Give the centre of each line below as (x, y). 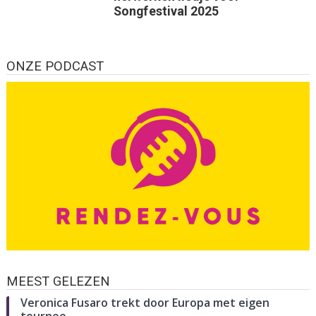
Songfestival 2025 (166, 11)
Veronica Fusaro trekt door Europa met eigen (145, 302)
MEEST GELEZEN (58, 281)
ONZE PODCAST (55, 67)
